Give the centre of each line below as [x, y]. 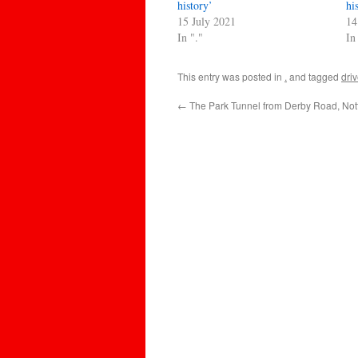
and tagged [314, 76]
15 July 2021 [207, 21]
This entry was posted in [231, 76]
